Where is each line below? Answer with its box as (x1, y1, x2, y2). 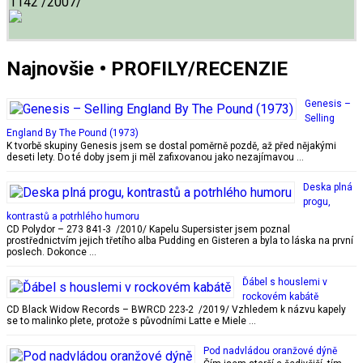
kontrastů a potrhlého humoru (6, 210, 139, 222)
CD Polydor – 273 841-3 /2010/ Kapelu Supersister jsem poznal (6, 223, 290, 235)
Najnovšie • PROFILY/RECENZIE (6, 57, 288, 80)
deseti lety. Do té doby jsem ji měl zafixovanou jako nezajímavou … (6, 151, 304, 163)
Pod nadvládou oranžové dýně (203, 344, 337, 357)
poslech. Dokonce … (6, 246, 96, 258)
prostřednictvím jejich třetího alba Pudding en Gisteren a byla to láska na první (6, 234, 353, 246)
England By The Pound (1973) (6, 126, 139, 139)
